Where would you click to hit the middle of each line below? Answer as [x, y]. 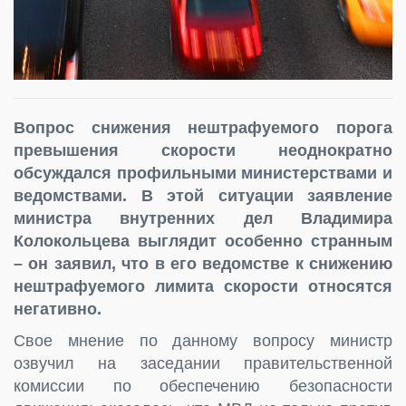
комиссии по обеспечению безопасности [203, 386]
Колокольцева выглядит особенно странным [203, 241]
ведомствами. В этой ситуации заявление [203, 195]
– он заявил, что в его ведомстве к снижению [203, 263]
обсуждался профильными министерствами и [203, 173]
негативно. [58, 309]
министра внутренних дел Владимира [203, 218]
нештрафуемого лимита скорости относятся [203, 286]
